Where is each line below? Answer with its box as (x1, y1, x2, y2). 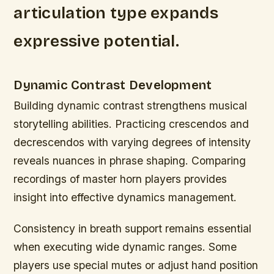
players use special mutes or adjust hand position (13, 259, 259, 272)
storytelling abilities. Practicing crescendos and (13, 117, 250, 130)
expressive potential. (13, 31, 179, 51)
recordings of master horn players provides (13, 172, 228, 185)
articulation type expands (13, 3, 218, 23)
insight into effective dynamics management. (13, 190, 237, 204)
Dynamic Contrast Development (13, 77, 212, 93)
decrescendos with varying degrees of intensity (13, 135, 251, 149)
